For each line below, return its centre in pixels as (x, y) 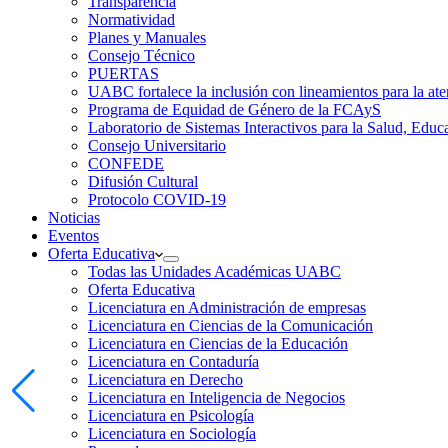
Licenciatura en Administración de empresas (227, 307)
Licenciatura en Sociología (172, 433)
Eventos (73, 235)
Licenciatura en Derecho (165, 379)
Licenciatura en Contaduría (173, 361)
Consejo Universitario (157, 145)
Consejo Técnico (141, 55)
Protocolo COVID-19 (157, 199)
